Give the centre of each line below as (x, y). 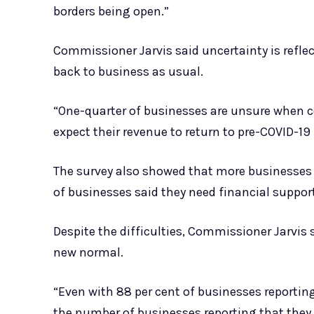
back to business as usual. (128, 72)
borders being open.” (111, 12)
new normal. (88, 253)
